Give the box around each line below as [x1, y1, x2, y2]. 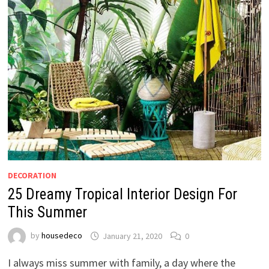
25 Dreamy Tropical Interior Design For [7, 186, 237, 204]
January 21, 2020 [102, 230, 162, 241]
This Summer [7, 204, 87, 222]
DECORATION [7, 170, 56, 181]
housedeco [41, 230, 82, 241]
